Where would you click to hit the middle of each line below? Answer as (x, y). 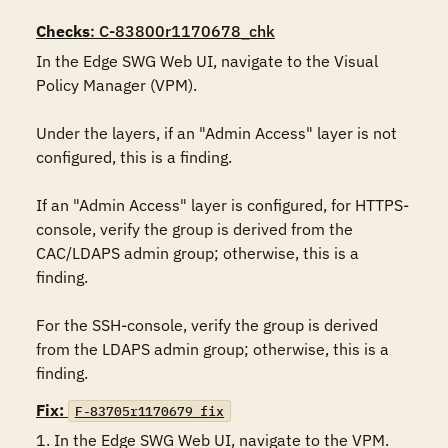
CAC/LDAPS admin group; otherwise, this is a (197, 253)
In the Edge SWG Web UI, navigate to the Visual (207, 61)
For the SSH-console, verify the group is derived (207, 325)
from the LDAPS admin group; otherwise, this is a (212, 349)
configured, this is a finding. (134, 157)
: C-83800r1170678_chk (182, 31)
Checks (63, 31)
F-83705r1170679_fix (149, 411)
